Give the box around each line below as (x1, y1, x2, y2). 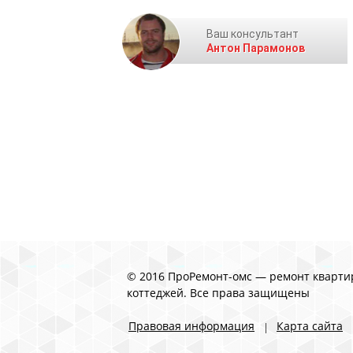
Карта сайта (277, 318, 343, 333)
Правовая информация (128, 318, 255, 333)
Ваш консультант (206, 28, 299, 40)
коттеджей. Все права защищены (127, 285, 310, 300)
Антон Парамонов (206, 42, 305, 54)
